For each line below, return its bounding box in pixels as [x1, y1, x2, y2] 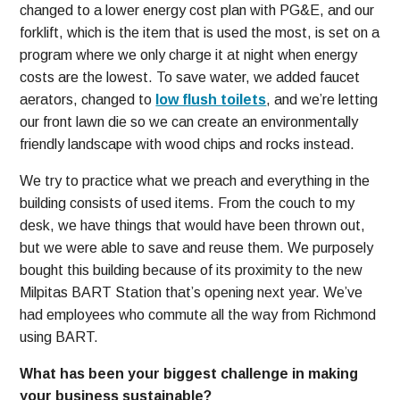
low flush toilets [155, 92, 267, 108]
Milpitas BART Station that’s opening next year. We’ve [20, 285, 363, 301]
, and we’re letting [266, 92, 379, 108]
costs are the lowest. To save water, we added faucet [20, 70, 361, 86]
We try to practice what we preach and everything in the [20, 173, 371, 189]
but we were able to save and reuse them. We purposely [20, 240, 374, 256]
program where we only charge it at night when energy [20, 47, 358, 63]
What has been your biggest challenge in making [20, 366, 359, 382]
